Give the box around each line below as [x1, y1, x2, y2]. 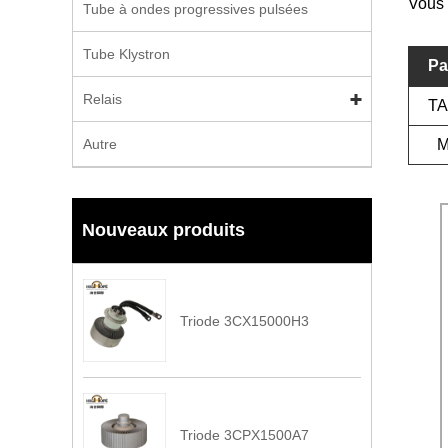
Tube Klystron [83, 46, 170, 62]
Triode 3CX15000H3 [180, 312, 310, 329]
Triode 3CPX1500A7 [180, 427, 310, 444]
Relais [83, 91, 122, 107]
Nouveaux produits [82, 220, 245, 240]
